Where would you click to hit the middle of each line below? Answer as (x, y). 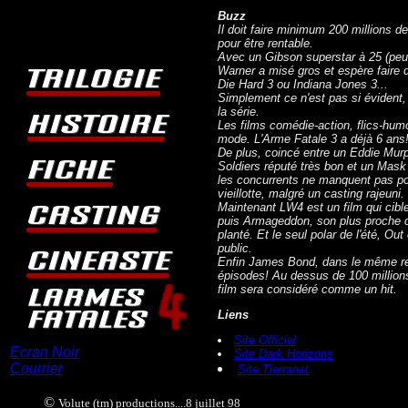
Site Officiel (265, 340)
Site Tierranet (273, 369)
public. (235, 248)
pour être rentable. (265, 43)
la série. (239, 112)
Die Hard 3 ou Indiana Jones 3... (303, 84)
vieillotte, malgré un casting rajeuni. (311, 194)
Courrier (36, 368)
